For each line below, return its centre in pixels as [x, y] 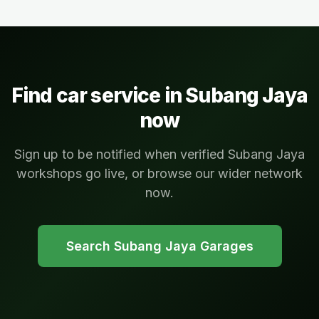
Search [90, 246]
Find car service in [99, 95]
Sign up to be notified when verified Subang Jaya [159, 154]
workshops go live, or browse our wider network [159, 173]
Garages [225, 246]
